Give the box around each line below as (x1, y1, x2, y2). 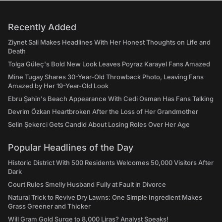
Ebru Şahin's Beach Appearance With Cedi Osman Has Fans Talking (8, 95, 214, 103)
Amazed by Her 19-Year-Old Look (8, 82, 109, 90)
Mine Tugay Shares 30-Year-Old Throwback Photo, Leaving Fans (8, 73, 204, 81)
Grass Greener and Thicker (8, 202, 91, 210)
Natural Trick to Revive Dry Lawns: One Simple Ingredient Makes (8, 193, 202, 201)
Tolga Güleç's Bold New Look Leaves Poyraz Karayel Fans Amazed (8, 60, 210, 68)
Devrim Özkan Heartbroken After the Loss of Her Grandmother (8, 108, 198, 115)
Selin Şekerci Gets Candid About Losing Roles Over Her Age (8, 120, 190, 128)
